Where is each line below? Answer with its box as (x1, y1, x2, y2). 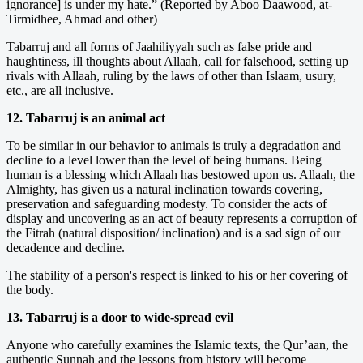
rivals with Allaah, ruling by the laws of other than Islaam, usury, (6, 68, 336, 83)
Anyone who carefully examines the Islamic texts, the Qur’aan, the (6, 337, 348, 352)
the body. (6, 282, 53, 297)
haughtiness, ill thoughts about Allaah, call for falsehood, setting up (6, 53, 348, 68)
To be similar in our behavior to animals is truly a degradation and (6, 138, 341, 152)
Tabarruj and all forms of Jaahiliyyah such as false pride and (6, 39, 312, 53)
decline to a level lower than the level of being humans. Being (6, 152, 322, 167)
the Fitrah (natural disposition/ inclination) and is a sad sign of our (6, 225, 340, 240)
